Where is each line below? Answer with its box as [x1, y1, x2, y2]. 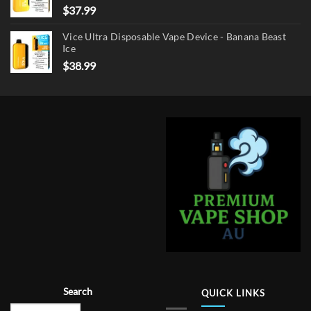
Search [63, 285, 92, 297]
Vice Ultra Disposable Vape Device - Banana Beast [62, 31, 286, 43]
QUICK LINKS [201, 287, 266, 299]
